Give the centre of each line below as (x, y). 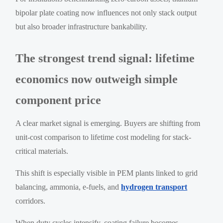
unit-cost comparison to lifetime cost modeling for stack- (104, 137)
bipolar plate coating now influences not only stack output (106, 12)
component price (58, 100)
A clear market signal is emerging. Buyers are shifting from (108, 123)
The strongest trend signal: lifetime (105, 58)
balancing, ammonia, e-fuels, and (68, 187)
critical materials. (42, 151)
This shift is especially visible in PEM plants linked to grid (107, 173)
